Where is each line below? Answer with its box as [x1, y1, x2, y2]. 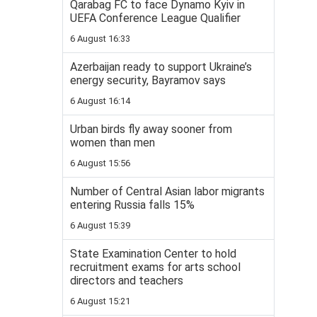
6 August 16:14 [70, 96, 130, 107]
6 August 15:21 [70, 296, 130, 307]
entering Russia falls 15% [70, 198, 195, 212]
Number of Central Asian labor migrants [70, 185, 265, 199]
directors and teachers [70, 274, 183, 288]
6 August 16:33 [70, 33, 130, 45]
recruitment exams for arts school [70, 260, 241, 275]
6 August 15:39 [70, 220, 130, 231]
